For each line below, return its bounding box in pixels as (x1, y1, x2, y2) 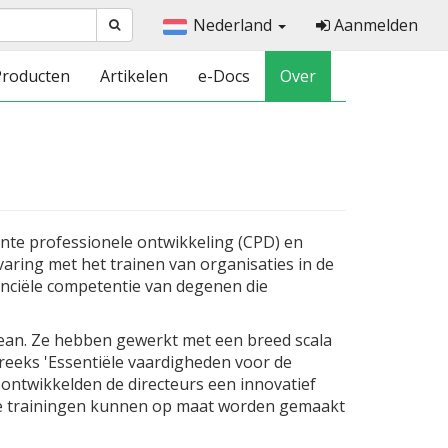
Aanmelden (330, 14, 418, 36)
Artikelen (100, 65, 168, 87)
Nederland (193, 14, 276, 36)
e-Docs (198, 65, 250, 87)
